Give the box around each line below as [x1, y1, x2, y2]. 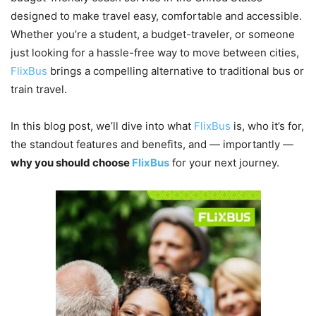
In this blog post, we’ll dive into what [11, 119, 194, 133]
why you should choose [11, 155, 132, 169]
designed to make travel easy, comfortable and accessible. [11, 8, 302, 23]
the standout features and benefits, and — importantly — [11, 137, 293, 151]
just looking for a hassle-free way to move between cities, [11, 45, 299, 59]
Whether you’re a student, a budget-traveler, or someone [11, 27, 295, 41]
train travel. [11, 82, 67, 96]
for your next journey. [172, 155, 279, 169]
